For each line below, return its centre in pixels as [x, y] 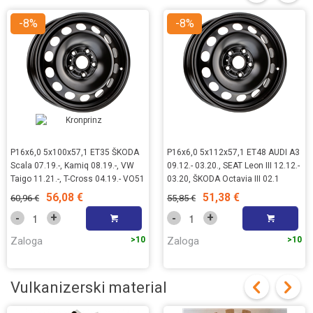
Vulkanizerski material [89, 287]
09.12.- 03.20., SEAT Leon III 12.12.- [233, 165]
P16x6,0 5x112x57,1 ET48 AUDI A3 [233, 152]
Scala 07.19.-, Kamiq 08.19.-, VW [72, 165]
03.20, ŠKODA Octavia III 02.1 [223, 179]
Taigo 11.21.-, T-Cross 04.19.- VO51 [78, 179]
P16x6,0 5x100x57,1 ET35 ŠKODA [75, 152]
